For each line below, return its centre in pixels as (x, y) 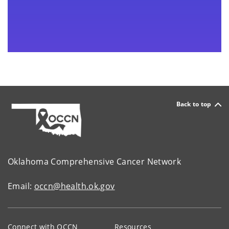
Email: (21, 186)
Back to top (194, 104)
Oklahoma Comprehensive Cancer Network (95, 161)
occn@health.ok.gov (74, 186)
